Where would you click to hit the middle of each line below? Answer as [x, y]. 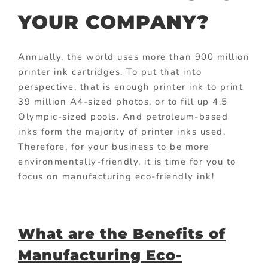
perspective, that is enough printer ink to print [130, 86]
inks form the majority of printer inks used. [122, 131]
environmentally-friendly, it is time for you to [127, 161]
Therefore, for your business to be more [114, 146]
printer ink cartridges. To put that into [110, 71]
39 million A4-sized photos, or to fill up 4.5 [123, 101]
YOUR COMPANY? [113, 22]
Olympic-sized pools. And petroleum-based [123, 116]
